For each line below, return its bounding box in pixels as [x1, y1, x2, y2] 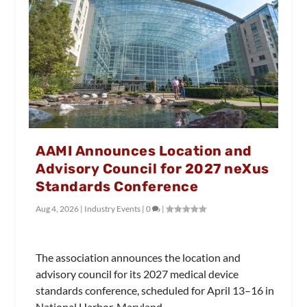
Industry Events [84, 203, 141, 214]
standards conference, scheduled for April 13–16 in [36, 284, 275, 297]
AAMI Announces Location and [36, 142, 252, 159]
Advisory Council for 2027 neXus [36, 160, 269, 177]
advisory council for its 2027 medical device [36, 267, 239, 281]
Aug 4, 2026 [36, 203, 79, 214]
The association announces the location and [36, 251, 241, 265]
